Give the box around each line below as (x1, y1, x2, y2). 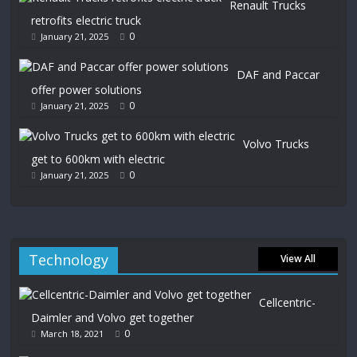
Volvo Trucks (243, 136, 310, 151)
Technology (29, 250, 109, 269)
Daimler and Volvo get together (31, 310, 194, 325)
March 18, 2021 (41, 328, 104, 339)
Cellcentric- (259, 295, 316, 310)
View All (280, 252, 316, 265)
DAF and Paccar (237, 67, 320, 82)
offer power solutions (31, 82, 143, 97)
